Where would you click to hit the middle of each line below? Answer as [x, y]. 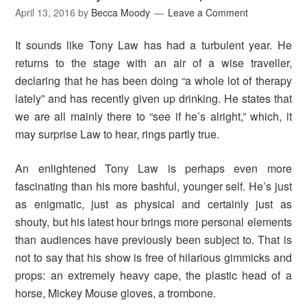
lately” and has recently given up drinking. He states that [153, 98]
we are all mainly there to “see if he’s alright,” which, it [153, 116]
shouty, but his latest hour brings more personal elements [153, 221]
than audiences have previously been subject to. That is [153, 239]
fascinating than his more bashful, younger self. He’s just [153, 186]
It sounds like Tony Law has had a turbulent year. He [153, 45]
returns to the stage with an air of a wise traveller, [153, 62]
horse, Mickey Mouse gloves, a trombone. [116, 293]
